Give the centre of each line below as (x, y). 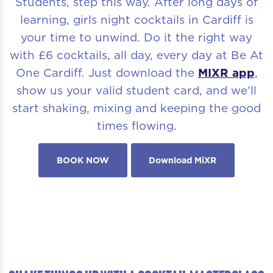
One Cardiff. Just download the (107, 72)
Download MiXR (183, 161)
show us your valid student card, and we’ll (136, 90)
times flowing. (136, 125)
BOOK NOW (83, 161)
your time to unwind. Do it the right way (136, 37)
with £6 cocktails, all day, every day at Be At (136, 55)
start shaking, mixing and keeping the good (136, 108)
